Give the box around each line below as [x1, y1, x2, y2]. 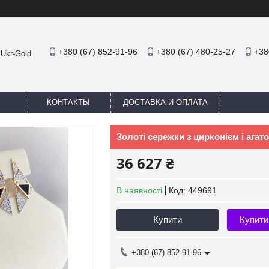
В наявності [116, 186, 162, 195]
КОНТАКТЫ [47, 98, 90, 107]
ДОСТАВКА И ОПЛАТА [123, 98, 208, 107]
